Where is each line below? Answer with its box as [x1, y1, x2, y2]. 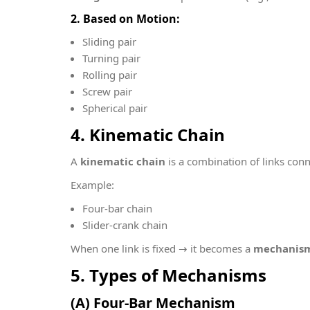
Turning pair [82, 51, 140, 65]
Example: [71, 178, 114, 192]
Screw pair [82, 84, 132, 98]
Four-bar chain [82, 201, 152, 215]
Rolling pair [82, 68, 137, 82]
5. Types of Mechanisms [71, 264, 266, 286]
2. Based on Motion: [71, 11, 180, 26]
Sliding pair [82, 35, 136, 48]
